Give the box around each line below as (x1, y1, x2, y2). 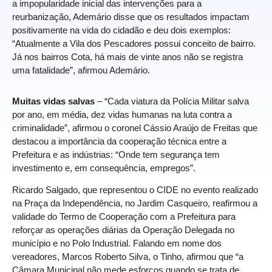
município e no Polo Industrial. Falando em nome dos (12, 237, 222, 248)
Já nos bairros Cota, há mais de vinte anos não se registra (12, 51, 243, 62)
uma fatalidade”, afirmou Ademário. (12, 64, 150, 75)
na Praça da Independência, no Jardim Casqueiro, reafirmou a (12, 197, 257, 208)
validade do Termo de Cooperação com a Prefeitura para (12, 211, 236, 222)
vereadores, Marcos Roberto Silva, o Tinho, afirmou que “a (12, 251, 243, 262)
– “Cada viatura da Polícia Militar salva (95, 95, 249, 106)
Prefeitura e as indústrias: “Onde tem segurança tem (12, 149, 220, 160)
